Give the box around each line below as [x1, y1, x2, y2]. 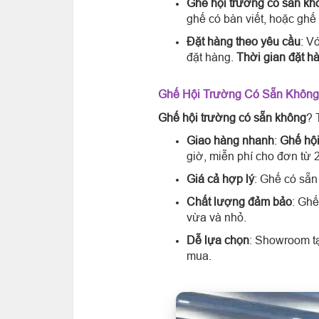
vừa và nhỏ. [187, 210, 246, 224]
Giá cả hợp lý [187, 172, 254, 185]
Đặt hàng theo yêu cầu [187, 34, 300, 48]
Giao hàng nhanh [187, 133, 274, 147]
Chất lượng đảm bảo [187, 194, 292, 208]
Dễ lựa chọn [187, 233, 249, 246]
